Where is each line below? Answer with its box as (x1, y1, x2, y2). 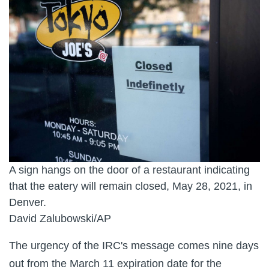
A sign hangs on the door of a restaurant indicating (9, 163, 250, 176)
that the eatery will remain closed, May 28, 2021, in (9, 180, 252, 192)
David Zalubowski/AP (9, 212, 111, 225)
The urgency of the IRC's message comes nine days (9, 239, 259, 252)
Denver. (9, 196, 46, 208)
